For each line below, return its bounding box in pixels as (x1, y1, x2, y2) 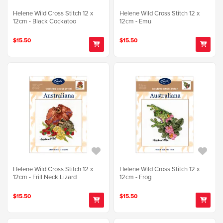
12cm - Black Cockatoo (13, 16, 76, 25)
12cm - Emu (119, 16, 152, 25)
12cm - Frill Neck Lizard (13, 172, 77, 181)
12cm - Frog (119, 172, 152, 181)
